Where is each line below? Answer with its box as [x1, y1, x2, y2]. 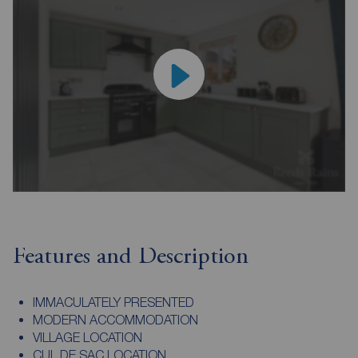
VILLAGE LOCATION [32, 329, 142, 344]
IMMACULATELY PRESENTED [32, 294, 194, 309]
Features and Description [13, 245, 249, 269]
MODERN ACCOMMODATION [32, 312, 198, 327]
